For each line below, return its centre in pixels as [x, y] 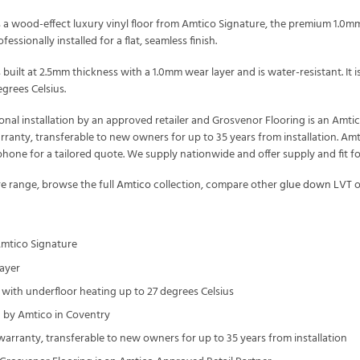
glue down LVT [316, 186]
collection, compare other [215, 186]
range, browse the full [61, 186]
